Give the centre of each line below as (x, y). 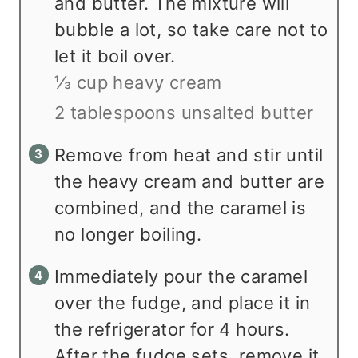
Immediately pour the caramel (181, 276)
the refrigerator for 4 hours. (172, 329)
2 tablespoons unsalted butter (184, 112)
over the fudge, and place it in (183, 302)
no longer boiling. (131, 234)
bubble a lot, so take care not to (191, 29)
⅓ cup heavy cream (138, 82)
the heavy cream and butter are (189, 181)
